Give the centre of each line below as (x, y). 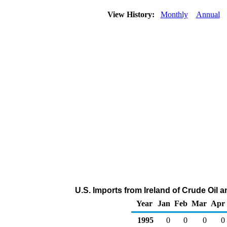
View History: (132, 14)
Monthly (174, 14)
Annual (208, 14)
